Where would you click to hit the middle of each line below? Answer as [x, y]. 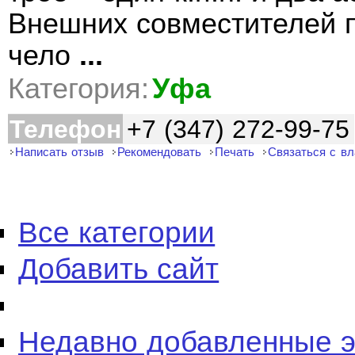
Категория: [78, 89]
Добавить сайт [119, 269]
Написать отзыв [60, 152]
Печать [235, 152]
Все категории [117, 233]
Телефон [65, 129]
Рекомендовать [160, 152]
